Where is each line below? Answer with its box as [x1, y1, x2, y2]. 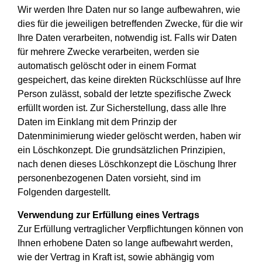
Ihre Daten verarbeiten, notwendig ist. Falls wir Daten [18, 33, 237, 43]
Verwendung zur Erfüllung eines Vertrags [18, 209, 199, 220]
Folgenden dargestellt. [18, 187, 111, 198]
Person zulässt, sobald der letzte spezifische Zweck [18, 89, 231, 99]
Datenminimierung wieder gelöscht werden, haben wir [18, 131, 241, 142]
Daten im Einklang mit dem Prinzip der [18, 117, 177, 127]
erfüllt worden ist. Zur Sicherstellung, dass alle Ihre [18, 103, 226, 113]
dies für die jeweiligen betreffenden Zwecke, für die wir [18, 19, 243, 29]
